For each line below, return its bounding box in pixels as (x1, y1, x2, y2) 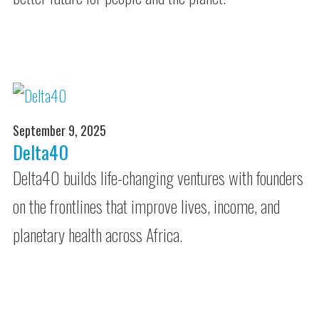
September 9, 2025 (13, 121, 107, 140)
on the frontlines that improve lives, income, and (13, 193, 281, 219)
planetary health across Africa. (13, 221, 183, 247)
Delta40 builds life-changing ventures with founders (13, 164, 304, 190)
